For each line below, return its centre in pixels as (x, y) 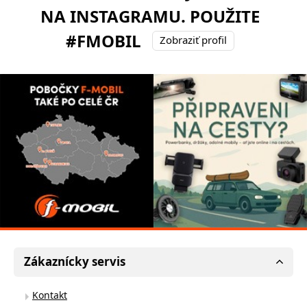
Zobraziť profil (193, 39)
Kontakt (50, 295)
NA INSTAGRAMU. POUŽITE (150, 16)
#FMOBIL (103, 40)
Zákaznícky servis (75, 261)
